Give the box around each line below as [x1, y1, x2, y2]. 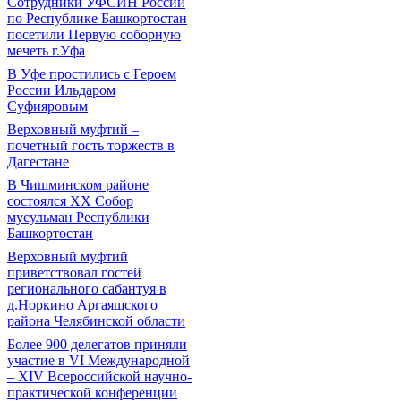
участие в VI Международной [7, 353, 190, 368]
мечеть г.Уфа [7, 43, 85, 58]
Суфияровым [7, 98, 88, 114]
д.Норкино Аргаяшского [7, 297, 158, 312]
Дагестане [7, 154, 69, 169]
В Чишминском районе [7, 177, 149, 192]
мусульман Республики [7, 209, 149, 225]
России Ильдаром [7, 82, 115, 98]
